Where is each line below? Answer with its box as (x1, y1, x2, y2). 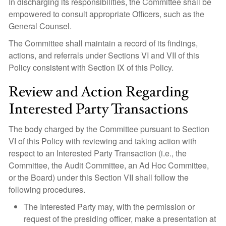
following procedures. (9, 184, 85, 195)
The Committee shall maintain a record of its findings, (9, 37, 198, 49)
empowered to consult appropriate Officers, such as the (9, 8, 204, 20)
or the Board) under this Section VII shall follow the (9, 172, 189, 183)
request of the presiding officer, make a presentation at (24, 213, 216, 224)
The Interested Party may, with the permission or (24, 201, 195, 212)
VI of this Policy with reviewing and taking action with (9, 135, 197, 147)
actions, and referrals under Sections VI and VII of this (9, 49, 199, 61)
